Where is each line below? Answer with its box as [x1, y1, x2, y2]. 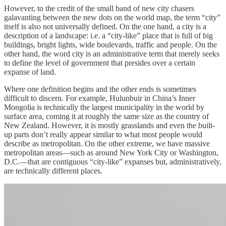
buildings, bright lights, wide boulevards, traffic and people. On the [4, 40, 217, 49]
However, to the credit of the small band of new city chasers [4, 4, 194, 13]
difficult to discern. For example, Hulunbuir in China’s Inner [4, 93, 195, 102]
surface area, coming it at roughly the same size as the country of [4, 111, 209, 121]
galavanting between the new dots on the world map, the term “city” [4, 13, 220, 22]
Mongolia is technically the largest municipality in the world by [4, 102, 204, 111]
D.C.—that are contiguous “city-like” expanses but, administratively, [4, 157, 221, 166]
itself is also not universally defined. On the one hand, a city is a [4, 22, 206, 31]
